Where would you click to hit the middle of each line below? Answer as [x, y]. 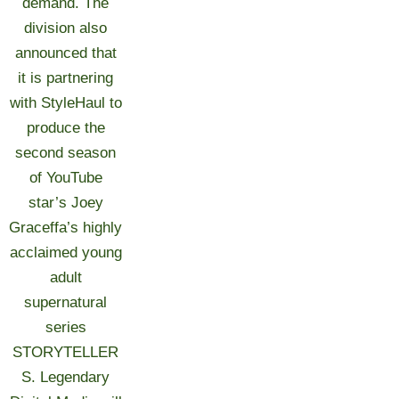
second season [66, 153]
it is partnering [66, 78]
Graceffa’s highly [66, 228]
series [65, 327]
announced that [65, 53]
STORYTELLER [66, 352]
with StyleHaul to [65, 103]
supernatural [66, 302]
